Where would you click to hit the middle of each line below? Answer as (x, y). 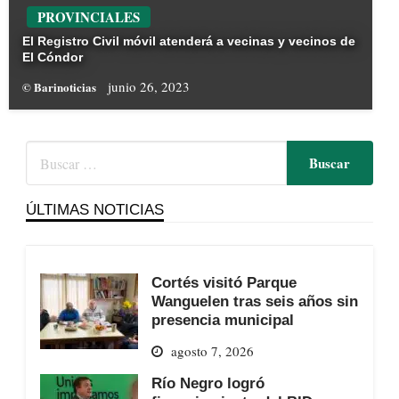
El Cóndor (53, 57)
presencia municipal (222, 320)
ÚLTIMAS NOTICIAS (94, 210)
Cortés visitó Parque (224, 283)
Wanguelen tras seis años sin (254, 301)
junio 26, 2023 (149, 87)
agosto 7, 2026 (212, 350)
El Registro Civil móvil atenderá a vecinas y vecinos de (189, 41)
